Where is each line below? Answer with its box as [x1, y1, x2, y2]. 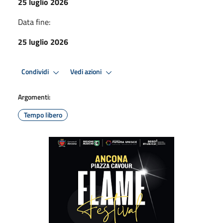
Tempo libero [23, 109, 62, 120]
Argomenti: [18, 91, 50, 102]
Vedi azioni [70, 66, 103, 78]
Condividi [21, 66, 50, 78]
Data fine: [18, 15, 50, 28]
